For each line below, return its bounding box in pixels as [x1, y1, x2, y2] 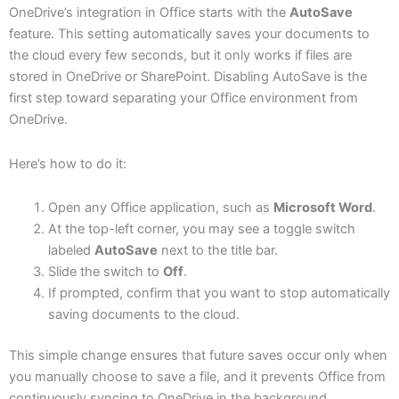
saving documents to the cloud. [47, 306, 240, 323]
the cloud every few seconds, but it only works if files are [9, 46, 352, 63]
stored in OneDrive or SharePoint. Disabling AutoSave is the [9, 68, 367, 85]
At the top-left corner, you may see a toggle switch [47, 221, 355, 238]
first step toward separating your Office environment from [9, 89, 358, 106]
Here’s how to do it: [9, 155, 126, 172]
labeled [47, 242, 94, 259]
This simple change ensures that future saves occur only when [9, 346, 387, 363]
